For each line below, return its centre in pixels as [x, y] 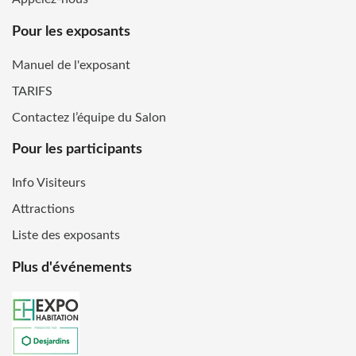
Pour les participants [77, 150]
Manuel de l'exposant [71, 65]
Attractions [43, 209]
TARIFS [32, 91]
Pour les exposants [71, 31]
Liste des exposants [66, 236]
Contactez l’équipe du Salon [89, 117]
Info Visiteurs [49, 183]
